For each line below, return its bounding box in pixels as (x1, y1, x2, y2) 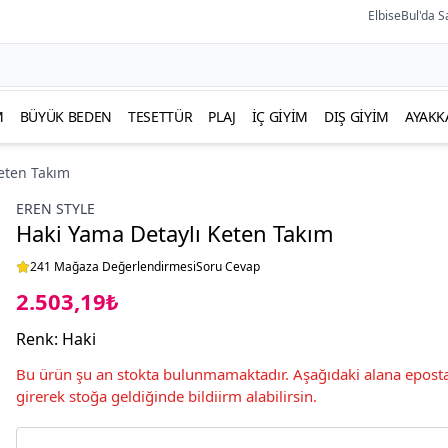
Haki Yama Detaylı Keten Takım (16, 218, 334, 248)
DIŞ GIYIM (324, 107, 389, 126)
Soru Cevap (196, 258, 260, 275)
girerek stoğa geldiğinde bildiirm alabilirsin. (16, 386, 317, 406)
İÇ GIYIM (251, 107, 309, 126)
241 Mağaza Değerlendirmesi (30, 258, 196, 275)
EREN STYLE (16, 199, 95, 218)
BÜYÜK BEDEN (19, 107, 112, 126)
